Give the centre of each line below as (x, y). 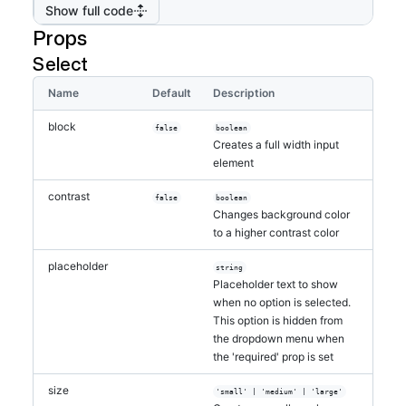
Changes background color (281, 214)
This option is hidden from (278, 320)
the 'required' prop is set (273, 357)
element (233, 163)
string (230, 267)
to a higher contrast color (276, 232)
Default (172, 93)
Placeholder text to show (275, 284)
